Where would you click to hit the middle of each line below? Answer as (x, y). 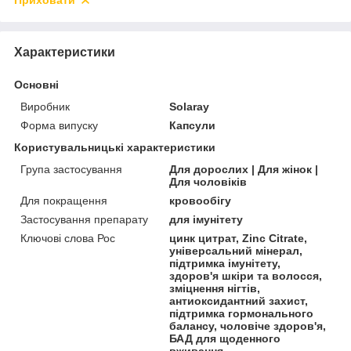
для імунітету (206, 219)
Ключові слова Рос (68, 238)
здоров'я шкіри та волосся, (246, 275)
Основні (36, 84)
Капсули (193, 125)
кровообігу (201, 200)
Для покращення (64, 200)
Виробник (45, 106)
